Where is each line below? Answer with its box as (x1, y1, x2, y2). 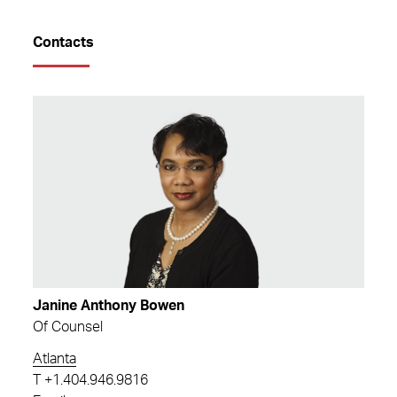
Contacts (33, 35, 94, 50)
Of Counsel (33, 319, 103, 334)
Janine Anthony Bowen (33, 298, 184, 313)
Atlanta (33, 351, 76, 366)
